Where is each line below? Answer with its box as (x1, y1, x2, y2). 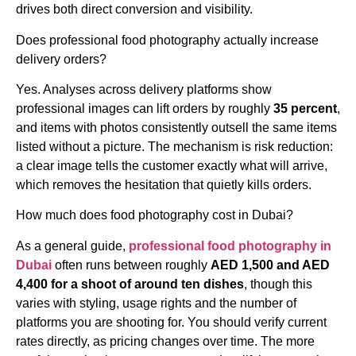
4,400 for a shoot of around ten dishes (16, 277, 244, 291)
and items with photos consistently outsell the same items (16, 121, 337, 135)
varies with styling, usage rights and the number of (16, 296, 296, 310)
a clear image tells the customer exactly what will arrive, (16, 159, 327, 173)
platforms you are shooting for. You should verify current (16, 315, 327, 329)
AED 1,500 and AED (211, 257, 330, 272)
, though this (244, 277, 312, 291)
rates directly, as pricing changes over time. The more (16, 334, 315, 348)
